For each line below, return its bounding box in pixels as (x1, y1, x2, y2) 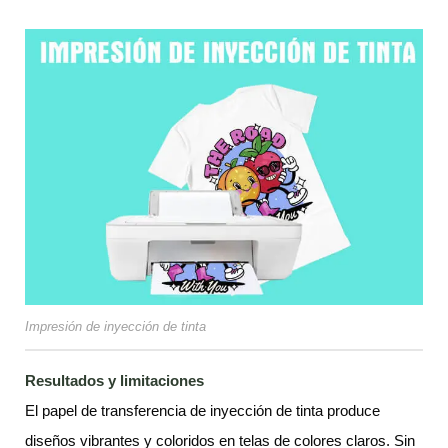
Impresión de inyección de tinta (25, 318, 206, 334)
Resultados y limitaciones (25, 372, 204, 389)
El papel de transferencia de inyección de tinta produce (25, 402, 380, 419)
